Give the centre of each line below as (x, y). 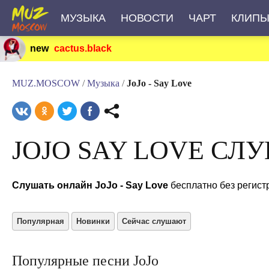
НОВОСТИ (147, 18)
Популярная (41, 221)
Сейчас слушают (154, 221)
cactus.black (83, 48)
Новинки (93, 221)
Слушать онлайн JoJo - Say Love (90, 185)
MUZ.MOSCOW (46, 83)
